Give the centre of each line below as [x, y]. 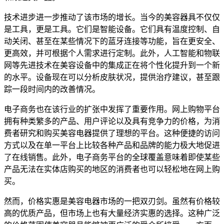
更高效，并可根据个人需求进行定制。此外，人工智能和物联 [112, 53]
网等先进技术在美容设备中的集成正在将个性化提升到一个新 [112, 65]
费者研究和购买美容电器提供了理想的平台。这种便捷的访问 [112, 133]
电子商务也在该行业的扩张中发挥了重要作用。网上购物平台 [112, 109]
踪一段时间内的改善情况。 [52, 89]
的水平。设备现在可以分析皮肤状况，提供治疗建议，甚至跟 [112, 77]
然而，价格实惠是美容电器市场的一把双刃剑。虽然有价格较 [112, 201]
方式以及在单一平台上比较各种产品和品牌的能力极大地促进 [112, 145]
